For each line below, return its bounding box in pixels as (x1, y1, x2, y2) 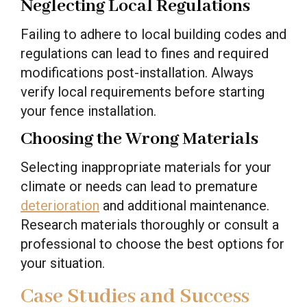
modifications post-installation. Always (21, 64, 254, 81)
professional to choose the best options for (21, 235, 284, 252)
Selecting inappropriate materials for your (21, 158, 271, 175)
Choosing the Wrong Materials (21, 127, 258, 151)
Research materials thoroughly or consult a (21, 216, 279, 233)
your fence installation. (21, 102, 156, 119)
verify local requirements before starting (21, 83, 265, 100)
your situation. (21, 254, 105, 271)
